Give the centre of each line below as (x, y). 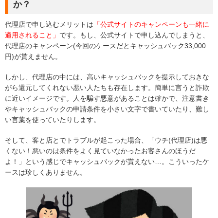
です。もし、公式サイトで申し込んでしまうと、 (134, 35)
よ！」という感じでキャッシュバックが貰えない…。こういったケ (107, 162)
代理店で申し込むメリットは (49, 25)
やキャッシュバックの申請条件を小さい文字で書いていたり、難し (107, 109)
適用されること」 (32, 35)
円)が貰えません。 (33, 57)
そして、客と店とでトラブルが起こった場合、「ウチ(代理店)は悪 (106, 140)
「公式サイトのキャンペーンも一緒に (151, 25)
